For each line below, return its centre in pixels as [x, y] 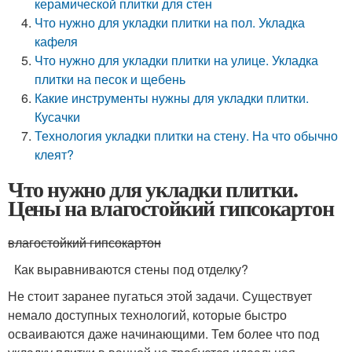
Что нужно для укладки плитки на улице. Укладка [177, 60]
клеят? [55, 154]
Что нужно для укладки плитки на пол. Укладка [170, 22]
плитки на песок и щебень [110, 79]
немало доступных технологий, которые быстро [147, 315]
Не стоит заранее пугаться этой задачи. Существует [160, 296]
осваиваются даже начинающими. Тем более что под [163, 334]
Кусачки [58, 117]
